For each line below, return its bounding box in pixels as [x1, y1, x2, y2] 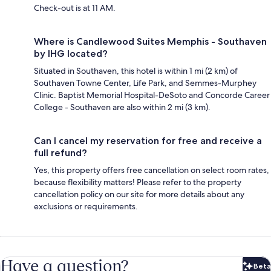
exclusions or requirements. [34, 200, 138, 212]
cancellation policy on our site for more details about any [34, 188, 244, 200]
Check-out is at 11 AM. [34, 2, 116, 13]
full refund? [34, 146, 87, 158]
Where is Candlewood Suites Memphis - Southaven [34, 35, 267, 47]
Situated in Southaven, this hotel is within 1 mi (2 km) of [34, 65, 238, 76]
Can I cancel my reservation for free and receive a [34, 134, 262, 146]
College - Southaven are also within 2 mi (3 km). [34, 101, 211, 113]
